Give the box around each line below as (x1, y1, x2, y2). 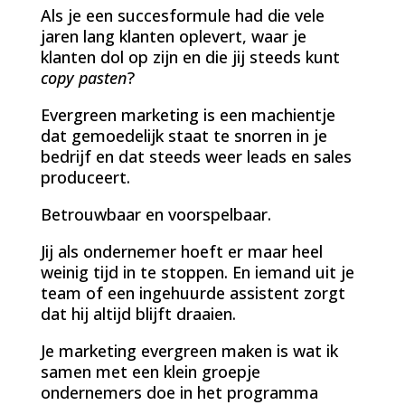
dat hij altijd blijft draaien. (40, 302, 236, 325)
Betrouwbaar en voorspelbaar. (40, 202, 271, 225)
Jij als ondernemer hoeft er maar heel (40, 240, 323, 262)
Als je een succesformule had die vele (40, 4, 325, 26)
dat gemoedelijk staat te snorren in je (40, 124, 327, 146)
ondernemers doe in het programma (40, 381, 318, 403)
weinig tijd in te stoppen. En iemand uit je (40, 260, 354, 283)
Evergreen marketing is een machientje (40, 103, 335, 126)
